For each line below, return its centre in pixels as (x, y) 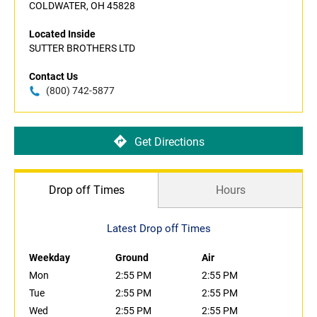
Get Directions (169, 142)
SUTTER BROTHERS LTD (82, 48)
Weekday (50, 258)
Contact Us (53, 77)
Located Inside (62, 34)
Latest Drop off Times (158, 229)
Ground (132, 258)
